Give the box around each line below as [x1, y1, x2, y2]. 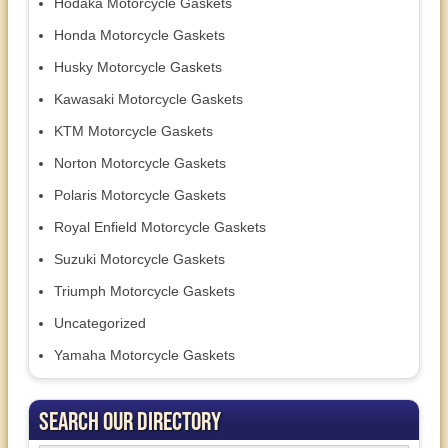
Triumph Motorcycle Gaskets [54, 283, 235, 300]
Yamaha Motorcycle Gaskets [54, 347, 235, 364]
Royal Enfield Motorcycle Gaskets [54, 219, 266, 236]
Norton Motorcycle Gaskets [54, 155, 226, 172]
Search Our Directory [39, 406, 221, 436]
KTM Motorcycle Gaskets [54, 123, 213, 140]
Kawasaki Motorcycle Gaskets [54, 91, 243, 108]
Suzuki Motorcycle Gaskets [54, 251, 225, 268]
